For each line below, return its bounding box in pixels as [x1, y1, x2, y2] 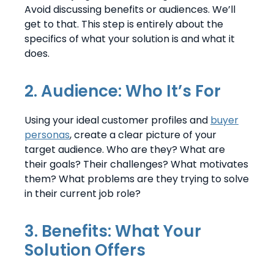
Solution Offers [24, 239, 146, 261]
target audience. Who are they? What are [24, 142, 225, 157]
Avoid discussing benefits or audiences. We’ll [24, 2, 235, 17]
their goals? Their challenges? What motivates [24, 157, 248, 171]
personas [24, 127, 70, 142]
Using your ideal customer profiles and [24, 113, 210, 127]
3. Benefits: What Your [24, 220, 201, 242]
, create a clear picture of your [70, 127, 217, 142]
